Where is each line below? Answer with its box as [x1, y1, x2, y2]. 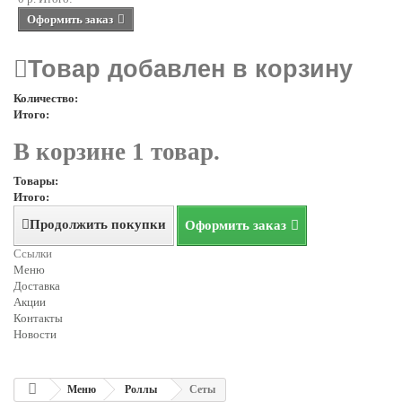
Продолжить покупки [30, 217, 166, 232]
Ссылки [13, 247, 52, 261]
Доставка [13, 279, 60, 293]
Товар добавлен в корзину [28, 56, 353, 83]
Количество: [13, 92, 78, 106]
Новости [13, 328, 57, 342]
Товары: [13, 174, 58, 188]
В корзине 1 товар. [13, 138, 220, 166]
